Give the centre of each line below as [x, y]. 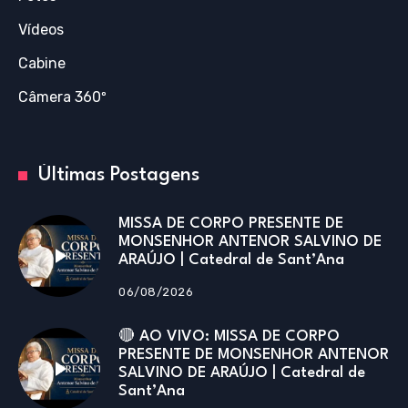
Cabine [42, 63]
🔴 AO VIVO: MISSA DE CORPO [229, 337]
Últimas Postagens [118, 175]
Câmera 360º [62, 97]
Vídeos [41, 30]
